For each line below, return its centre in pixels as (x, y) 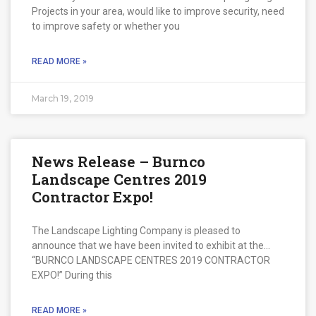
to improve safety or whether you (106, 26)
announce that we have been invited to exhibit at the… (151, 245)
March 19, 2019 (63, 98)
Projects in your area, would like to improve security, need (158, 11)
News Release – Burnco (119, 161)
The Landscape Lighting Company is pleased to (136, 230)
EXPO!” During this (72, 275)
